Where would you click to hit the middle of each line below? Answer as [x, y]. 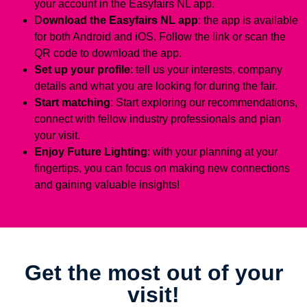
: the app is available [248, 21]
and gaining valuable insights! [107, 185]
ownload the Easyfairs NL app [120, 21]
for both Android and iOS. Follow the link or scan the [160, 37]
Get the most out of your [153, 273]
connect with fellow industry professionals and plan [158, 119]
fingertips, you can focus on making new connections [162, 169]
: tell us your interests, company [206, 70]
